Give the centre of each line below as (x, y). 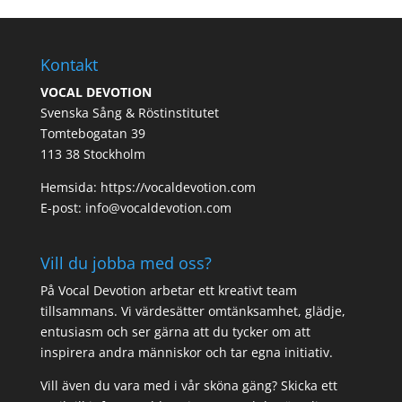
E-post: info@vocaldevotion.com (135, 207)
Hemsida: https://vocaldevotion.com (148, 187)
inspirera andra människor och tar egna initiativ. (186, 352)
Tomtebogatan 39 (92, 133)
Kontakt (69, 64)
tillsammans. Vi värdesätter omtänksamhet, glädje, (192, 310)
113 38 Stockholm (92, 153)
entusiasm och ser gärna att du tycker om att (175, 331)
